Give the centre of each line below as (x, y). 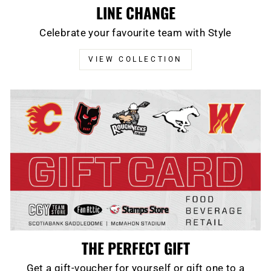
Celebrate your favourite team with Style (135, 33)
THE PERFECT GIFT (135, 247)
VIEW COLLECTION (135, 60)
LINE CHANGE (135, 13)
